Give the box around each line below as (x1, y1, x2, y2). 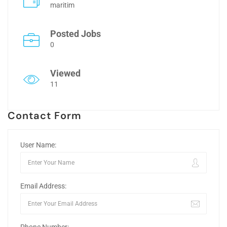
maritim (50, 1, 74, 9)
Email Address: (20, 182, 66, 190)
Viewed (50, 68, 81, 79)
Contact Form (8, 109, 82, 122)
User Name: (20, 141, 56, 149)
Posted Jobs (50, 28, 101, 39)
